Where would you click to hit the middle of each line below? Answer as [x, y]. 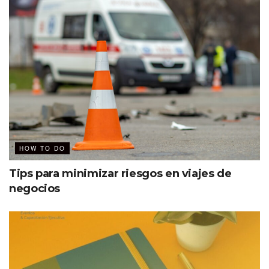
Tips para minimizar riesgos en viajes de [120, 173]
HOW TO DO [42, 148]
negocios [35, 188]
